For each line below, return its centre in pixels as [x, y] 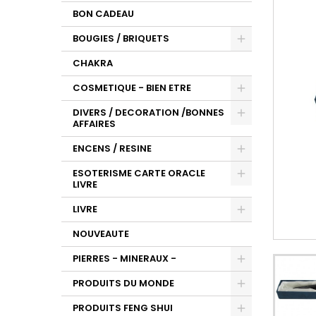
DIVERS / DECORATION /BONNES [148, 113]
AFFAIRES [94, 124]
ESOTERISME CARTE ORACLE [139, 173]
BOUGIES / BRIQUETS [121, 38]
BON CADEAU [103, 14]
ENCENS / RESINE [112, 148]
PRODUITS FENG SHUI [123, 308]
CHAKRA [93, 63]
